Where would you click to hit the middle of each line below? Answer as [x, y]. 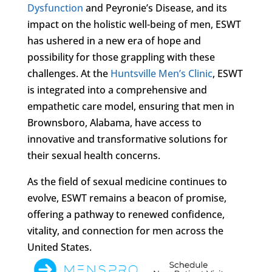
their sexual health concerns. [93, 155]
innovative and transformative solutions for [127, 139]
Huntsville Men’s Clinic [161, 73]
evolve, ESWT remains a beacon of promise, [127, 198]
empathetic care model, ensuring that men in [131, 106]
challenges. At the [69, 73]
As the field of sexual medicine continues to [127, 181]
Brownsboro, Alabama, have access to [114, 122]
